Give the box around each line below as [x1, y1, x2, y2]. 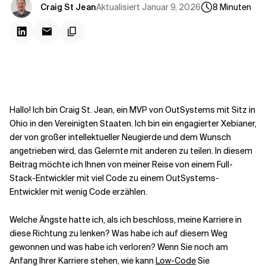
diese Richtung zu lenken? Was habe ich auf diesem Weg [9, 228, 227, 239]
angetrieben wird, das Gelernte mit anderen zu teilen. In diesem [9, 145, 252, 156]
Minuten [220, 2, 251, 12]
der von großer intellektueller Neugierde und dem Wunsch [9, 132, 231, 142]
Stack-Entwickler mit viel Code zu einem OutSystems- [9, 173, 219, 183]
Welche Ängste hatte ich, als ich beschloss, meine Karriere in [9, 214, 242, 225]
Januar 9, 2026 [142, 1, 201, 12]
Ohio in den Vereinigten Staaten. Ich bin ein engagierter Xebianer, [9, 118, 256, 129]
